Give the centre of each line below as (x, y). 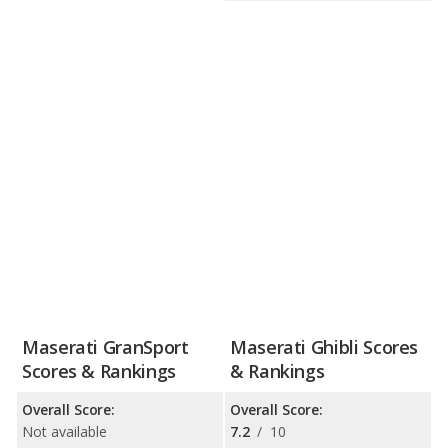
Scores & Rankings (99, 371)
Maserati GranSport (105, 347)
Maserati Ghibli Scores (324, 347)
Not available (64, 432)
